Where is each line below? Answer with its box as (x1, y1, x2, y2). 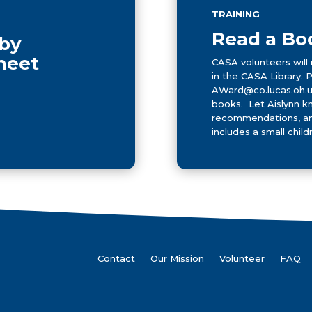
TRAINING (211, 8, 260, 19)
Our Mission (150, 253, 205, 265)
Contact (97, 253, 136, 265)
